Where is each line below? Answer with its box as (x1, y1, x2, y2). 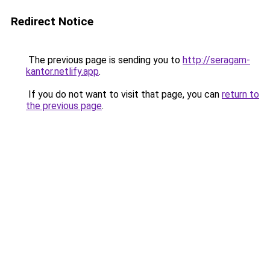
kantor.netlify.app (26, 66, 99, 77)
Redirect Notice (11, 14, 93, 28)
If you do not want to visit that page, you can (26, 89, 222, 100)
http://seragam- (183, 54, 250, 66)
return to (222, 89, 259, 100)
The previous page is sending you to (26, 54, 183, 66)
